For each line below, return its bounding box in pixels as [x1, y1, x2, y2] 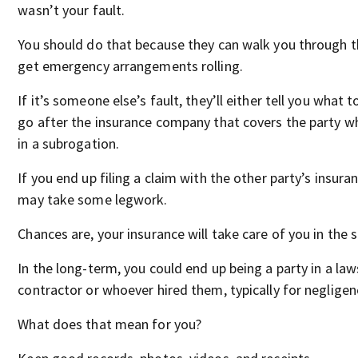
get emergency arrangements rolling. [18, 56, 243, 75]
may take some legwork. [18, 189, 168, 209]
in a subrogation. [18, 133, 120, 153]
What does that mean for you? [18, 314, 202, 333]
